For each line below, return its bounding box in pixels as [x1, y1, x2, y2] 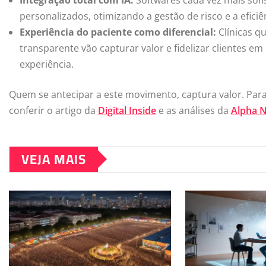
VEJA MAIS [21, 146, 86, 172]
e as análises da [156, 103, 231, 117]
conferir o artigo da [9, 103, 98, 117]
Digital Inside [98, 103, 156, 117]
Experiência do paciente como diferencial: [20, 25, 216, 39]
